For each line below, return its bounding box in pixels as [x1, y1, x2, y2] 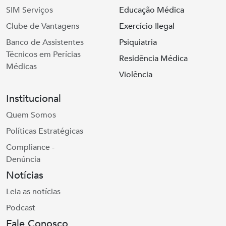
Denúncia [6, 154, 40, 165]
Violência [119, 69, 152, 80]
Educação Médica [119, 5, 184, 16]
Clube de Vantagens [6, 21, 79, 32]
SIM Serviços [6, 5, 53, 16]
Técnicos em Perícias [6, 49, 81, 60]
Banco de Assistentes [6, 37, 84, 48]
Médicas [6, 61, 37, 72]
